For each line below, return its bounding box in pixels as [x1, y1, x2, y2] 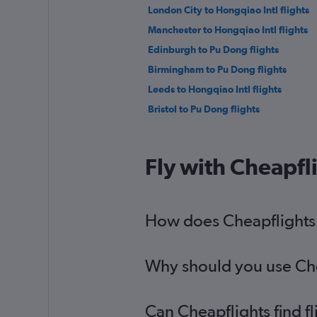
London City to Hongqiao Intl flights [147, 4, 309, 16]
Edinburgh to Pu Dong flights [147, 44, 279, 56]
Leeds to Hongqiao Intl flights [147, 83, 282, 96]
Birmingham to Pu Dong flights [147, 64, 287, 76]
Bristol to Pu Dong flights [147, 103, 260, 115]
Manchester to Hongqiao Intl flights [147, 24, 308, 36]
